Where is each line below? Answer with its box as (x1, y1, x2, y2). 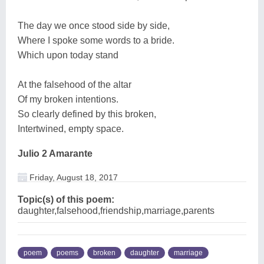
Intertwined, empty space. (18, 123, 124, 134)
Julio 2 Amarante (18, 148, 93, 159)
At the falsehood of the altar (18, 79, 131, 90)
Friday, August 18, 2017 (27, 172, 118, 182)
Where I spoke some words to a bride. (18, 35, 174, 45)
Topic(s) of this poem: (18, 194, 114, 204)
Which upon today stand (18, 49, 118, 60)
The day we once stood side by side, (18, 20, 170, 31)
